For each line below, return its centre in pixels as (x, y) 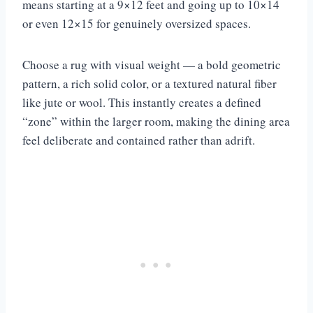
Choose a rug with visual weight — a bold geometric (152, 64)
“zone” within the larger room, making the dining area (156, 121)
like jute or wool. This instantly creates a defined (142, 102)
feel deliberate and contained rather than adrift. (139, 140)
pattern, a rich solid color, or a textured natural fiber (150, 83)
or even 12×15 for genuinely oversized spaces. (137, 23)
